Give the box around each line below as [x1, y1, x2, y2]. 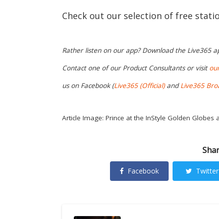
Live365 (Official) [114, 81, 165, 90]
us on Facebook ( [62, 81, 114, 90]
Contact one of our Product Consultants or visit [62, 64, 209, 73]
